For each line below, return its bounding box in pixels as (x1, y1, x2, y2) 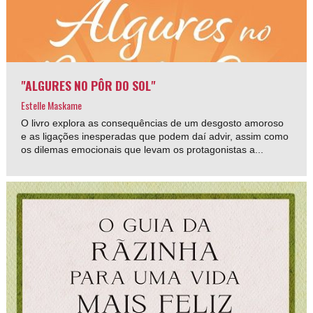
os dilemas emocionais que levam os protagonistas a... (21, 143, 264, 155)
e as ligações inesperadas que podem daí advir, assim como (21, 130, 289, 142)
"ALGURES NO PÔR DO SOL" (21, 75, 156, 94)
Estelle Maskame (21, 97, 82, 112)
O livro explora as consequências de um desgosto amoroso (21, 117, 284, 129)
